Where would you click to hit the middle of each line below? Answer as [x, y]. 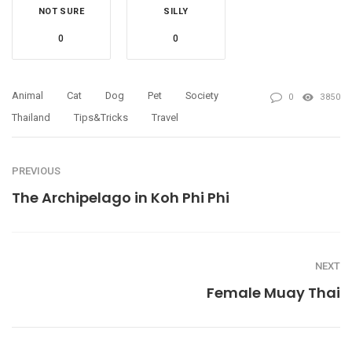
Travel [165, 117]
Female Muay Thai [273, 292]
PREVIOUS [36, 170]
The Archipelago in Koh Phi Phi [121, 197]
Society [202, 95]
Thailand [31, 117]
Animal [27, 95]
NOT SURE [61, 11]
